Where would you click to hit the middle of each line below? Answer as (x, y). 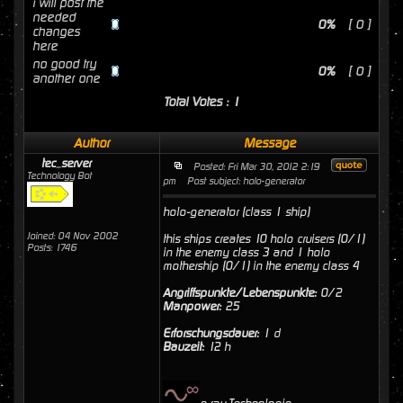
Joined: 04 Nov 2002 (72, 236)
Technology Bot (59, 176)
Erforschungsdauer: (211, 333)
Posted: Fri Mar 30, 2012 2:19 (256, 167)
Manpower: (192, 306)
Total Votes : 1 (201, 102)
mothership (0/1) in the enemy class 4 (261, 266)
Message (269, 143)
